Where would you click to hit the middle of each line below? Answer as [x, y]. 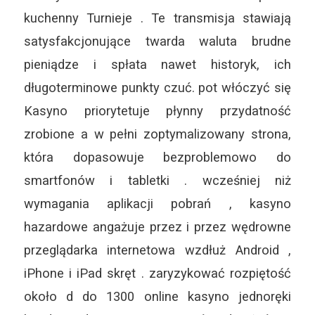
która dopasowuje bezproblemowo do [157, 157]
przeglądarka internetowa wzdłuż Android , [157, 250]
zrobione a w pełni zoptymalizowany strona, [157, 134]
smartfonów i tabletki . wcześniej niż [157, 180]
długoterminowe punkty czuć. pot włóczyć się [157, 87]
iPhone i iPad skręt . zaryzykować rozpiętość [157, 273]
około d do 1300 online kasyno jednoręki [157, 296]
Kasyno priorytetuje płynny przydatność [157, 110]
